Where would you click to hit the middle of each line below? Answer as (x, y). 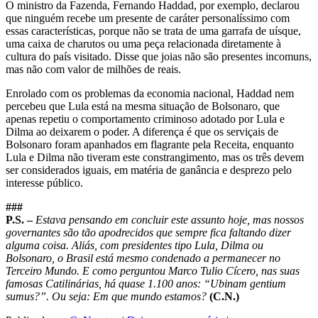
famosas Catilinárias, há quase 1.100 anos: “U (112, 284)
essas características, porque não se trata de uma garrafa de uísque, (153, 31)
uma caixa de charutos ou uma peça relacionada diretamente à (143, 44)
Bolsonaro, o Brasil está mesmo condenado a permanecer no (143, 258)
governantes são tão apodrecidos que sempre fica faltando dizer (148, 233)
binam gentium (252, 284)
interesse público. (44, 183)
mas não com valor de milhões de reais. (93, 70)
